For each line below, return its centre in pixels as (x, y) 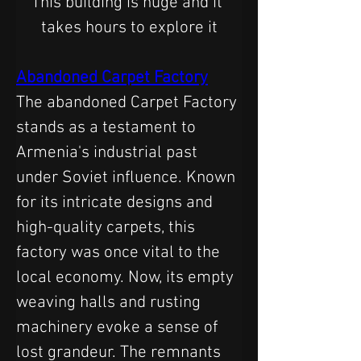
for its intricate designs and (116, 202)
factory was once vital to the (120, 252)
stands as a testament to (108, 127)
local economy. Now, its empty (127, 277)
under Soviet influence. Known (128, 177)
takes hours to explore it (129, 27)
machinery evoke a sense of (119, 327)
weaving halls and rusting (110, 302)
